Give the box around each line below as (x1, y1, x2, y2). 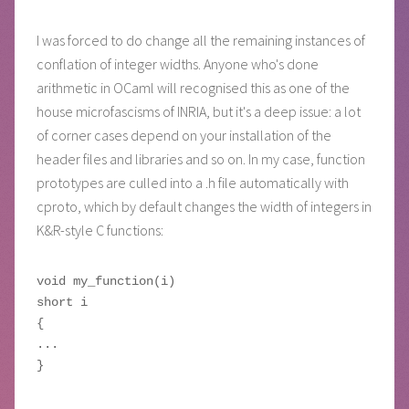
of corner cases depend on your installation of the (37, 125, 331, 144)
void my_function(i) (37, 273, 175, 288)
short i (37, 294, 88, 309)
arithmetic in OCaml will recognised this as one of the (37, 78, 350, 97)
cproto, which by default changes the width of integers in (37, 196, 372, 215)
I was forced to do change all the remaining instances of (37, 30, 365, 49)
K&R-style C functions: (37, 220, 163, 239)
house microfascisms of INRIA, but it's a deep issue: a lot (37, 101, 361, 121)
